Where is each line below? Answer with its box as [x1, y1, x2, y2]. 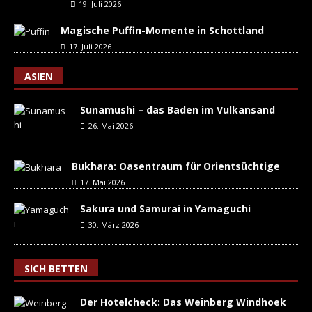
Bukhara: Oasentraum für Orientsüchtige [72, 159, 280, 173]
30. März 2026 [88, 219, 139, 230]
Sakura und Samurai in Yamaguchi [80, 202, 251, 215]
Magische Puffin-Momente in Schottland [61, 24, 264, 37]
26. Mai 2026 [88, 120, 133, 131]
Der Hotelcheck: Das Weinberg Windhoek [80, 295, 286, 309]
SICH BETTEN [24, 262, 88, 275]
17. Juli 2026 [69, 41, 111, 52]
